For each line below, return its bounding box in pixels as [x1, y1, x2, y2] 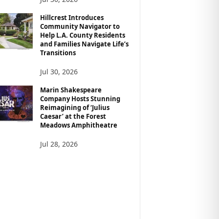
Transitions [40, 48, 76, 57]
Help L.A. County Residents [40, 30, 125, 40]
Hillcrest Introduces [40, 13, 104, 22]
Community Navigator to [40, 22, 120, 31]
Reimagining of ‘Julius [40, 103, 109, 112]
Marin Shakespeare [40, 85, 102, 94]
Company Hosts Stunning [40, 94, 120, 103]
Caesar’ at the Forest [40, 111, 106, 121]
